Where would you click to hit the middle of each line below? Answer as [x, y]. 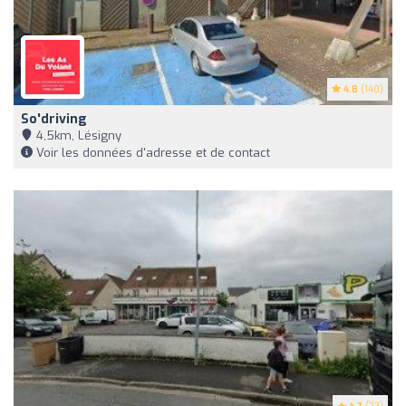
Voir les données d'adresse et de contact [151, 152]
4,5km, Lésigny [77, 135]
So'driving [54, 119]
